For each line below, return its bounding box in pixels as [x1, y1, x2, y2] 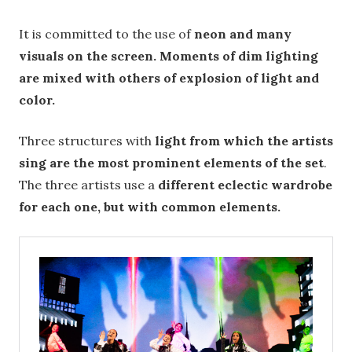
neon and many [194, 26, 291, 42]
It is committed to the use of [19, 26, 194, 42]
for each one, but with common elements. [19, 199, 280, 215]
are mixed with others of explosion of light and [19, 70, 319, 86]
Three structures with [19, 133, 155, 149]
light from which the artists [155, 133, 333, 149]
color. [19, 92, 55, 108]
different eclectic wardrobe [158, 177, 332, 193]
